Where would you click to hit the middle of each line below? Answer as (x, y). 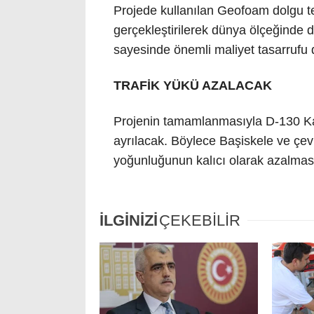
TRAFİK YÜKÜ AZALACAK (193, 86)
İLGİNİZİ (129, 220)
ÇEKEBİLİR (200, 220)
